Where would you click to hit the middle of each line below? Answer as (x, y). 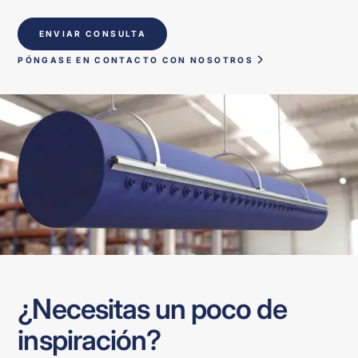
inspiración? (89, 339)
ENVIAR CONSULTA (92, 34)
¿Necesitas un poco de (152, 308)
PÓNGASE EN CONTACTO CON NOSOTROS (135, 60)
